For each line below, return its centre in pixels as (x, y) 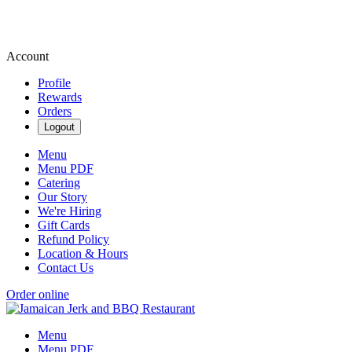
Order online (38, 294)
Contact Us (66, 268)
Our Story (62, 197)
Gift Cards (64, 225)
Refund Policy (73, 239)
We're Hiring (70, 211)
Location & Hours (83, 253)
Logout (59, 127)
